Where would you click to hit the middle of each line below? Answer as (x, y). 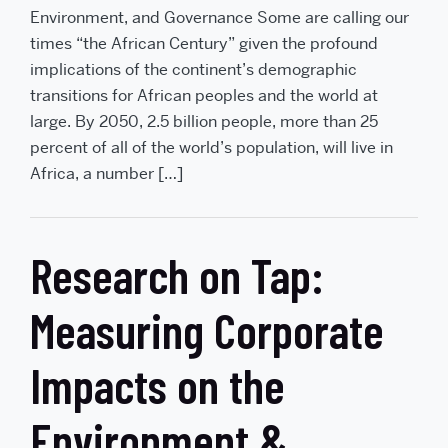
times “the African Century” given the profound (204, 43)
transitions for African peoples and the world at (204, 95)
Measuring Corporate (207, 329)
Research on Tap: (177, 274)
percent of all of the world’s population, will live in (211, 147)
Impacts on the (157, 384)
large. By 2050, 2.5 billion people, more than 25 (204, 121)
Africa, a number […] (106, 173)
